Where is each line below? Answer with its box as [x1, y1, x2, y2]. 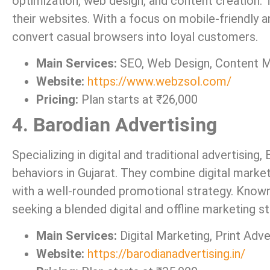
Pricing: [36, 92, 78, 107]
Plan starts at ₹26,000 [78, 92, 198, 107]
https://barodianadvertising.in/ [87, 246, 245, 262]
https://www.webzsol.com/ [87, 74, 231, 89]
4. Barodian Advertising [12, 113, 217, 137]
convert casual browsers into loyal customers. [12, 29, 258, 44]
